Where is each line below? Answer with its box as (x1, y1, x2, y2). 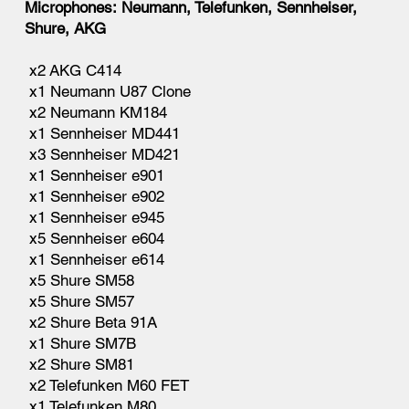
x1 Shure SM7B (25, 333, 137, 352)
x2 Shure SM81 (25, 354, 135, 373)
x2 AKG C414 (25, 60, 122, 79)
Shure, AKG (25, 18, 107, 37)
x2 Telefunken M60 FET (25, 375, 190, 394)
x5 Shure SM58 (25, 270, 135, 289)
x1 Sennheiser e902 (25, 186, 165, 205)
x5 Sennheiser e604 (25, 228, 165, 247)
